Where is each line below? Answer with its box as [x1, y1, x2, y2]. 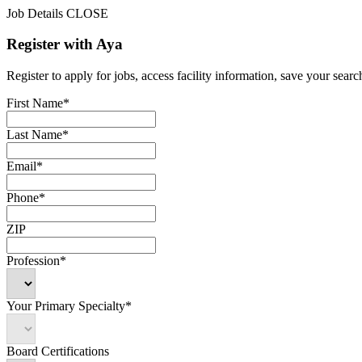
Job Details [6, 6, 63, 20]
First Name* [6, 96, 69, 111]
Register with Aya [6, 36, 123, 53]
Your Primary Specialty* [6, 299, 132, 314]
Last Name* [6, 128, 69, 142]
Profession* [6, 254, 66, 268]
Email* [6, 159, 43, 174]
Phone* [6, 191, 45, 205]
